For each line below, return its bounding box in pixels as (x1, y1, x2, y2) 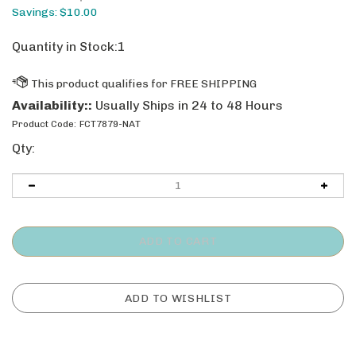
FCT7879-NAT (79, 118, 141, 130)
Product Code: (12, 118, 76, 130)
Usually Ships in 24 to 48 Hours (92, 98, 283, 113)
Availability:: (12, 98, 92, 113)
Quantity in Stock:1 (12, 39, 126, 54)
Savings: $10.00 (12, 6, 98, 19)
